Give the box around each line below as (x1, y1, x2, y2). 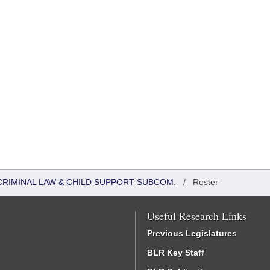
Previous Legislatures (147, 228, 237, 238)
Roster (193, 177, 218, 187)
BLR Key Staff (147, 248, 204, 257)
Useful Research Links (147, 209, 246, 223)
